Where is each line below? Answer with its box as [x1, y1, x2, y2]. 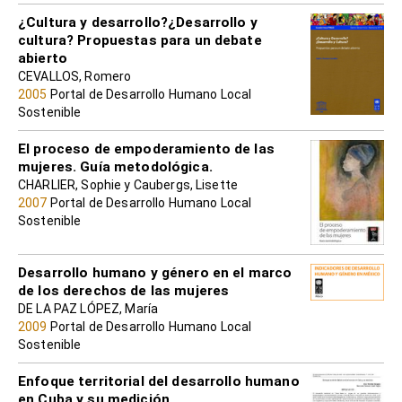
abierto [18, 49, 67, 66]
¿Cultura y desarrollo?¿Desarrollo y [18, 13, 258, 31]
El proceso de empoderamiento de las [18, 140, 275, 157]
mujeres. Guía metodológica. [18, 158, 213, 175]
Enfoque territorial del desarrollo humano [18, 373, 300, 390]
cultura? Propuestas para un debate [18, 31, 262, 48]
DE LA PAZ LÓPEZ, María [18, 301, 159, 317]
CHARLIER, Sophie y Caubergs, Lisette [18, 177, 239, 192]
